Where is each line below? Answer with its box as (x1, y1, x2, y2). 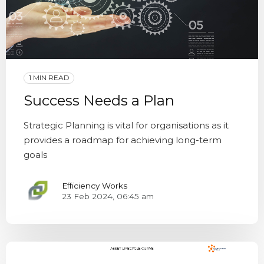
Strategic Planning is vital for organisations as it (24, 120, 229, 131)
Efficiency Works (62, 180, 127, 190)
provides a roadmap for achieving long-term (24, 134, 222, 146)
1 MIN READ (28, 73, 70, 82)
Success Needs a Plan (24, 92, 174, 110)
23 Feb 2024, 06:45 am (62, 191, 154, 201)
